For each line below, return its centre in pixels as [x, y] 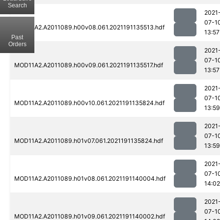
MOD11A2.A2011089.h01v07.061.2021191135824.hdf [89, 141]
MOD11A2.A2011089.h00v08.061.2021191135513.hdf [89, 27]
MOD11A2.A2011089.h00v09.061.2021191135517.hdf [89, 65]
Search [17, 5]
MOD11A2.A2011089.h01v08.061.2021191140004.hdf [90, 179]
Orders [17, 44]
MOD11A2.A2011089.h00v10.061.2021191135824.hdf [89, 103]
